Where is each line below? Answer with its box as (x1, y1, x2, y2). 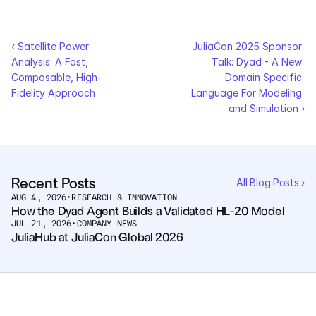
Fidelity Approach (11, 87, 95, 99)
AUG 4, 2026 (11, 192, 67, 203)
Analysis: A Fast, (11, 56, 88, 68)
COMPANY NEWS (76, 218, 138, 229)
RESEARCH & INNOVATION (71, 192, 177, 203)
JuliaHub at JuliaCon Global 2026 (11, 229, 183, 244)
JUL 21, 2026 (11, 218, 72, 229)
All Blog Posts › (236, 176, 305, 188)
